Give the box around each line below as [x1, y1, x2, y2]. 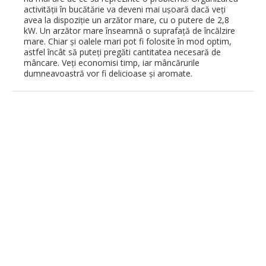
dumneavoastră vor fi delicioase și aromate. [24, 67, 192, 79]
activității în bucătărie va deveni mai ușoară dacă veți [24, 3, 226, 15]
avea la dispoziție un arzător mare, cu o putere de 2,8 [24, 14, 229, 26]
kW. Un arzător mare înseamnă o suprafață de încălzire [24, 24, 235, 36]
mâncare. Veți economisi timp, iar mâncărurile [24, 56, 199, 68]
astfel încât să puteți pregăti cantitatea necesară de [24, 46, 221, 58]
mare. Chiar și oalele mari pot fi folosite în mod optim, [24, 35, 232, 47]
